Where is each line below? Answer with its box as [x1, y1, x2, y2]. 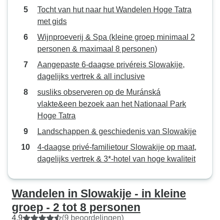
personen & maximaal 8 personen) [37, 45, 157, 53]
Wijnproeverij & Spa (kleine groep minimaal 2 [37, 33, 195, 41]
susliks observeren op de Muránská [37, 88, 161, 96]
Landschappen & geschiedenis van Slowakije [37, 127, 196, 136]
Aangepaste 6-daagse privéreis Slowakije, [37, 60, 185, 69]
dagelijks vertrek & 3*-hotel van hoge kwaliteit [37, 155, 195, 163]
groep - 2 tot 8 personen [12, 201, 140, 214]
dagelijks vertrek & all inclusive [37, 72, 145, 81]
